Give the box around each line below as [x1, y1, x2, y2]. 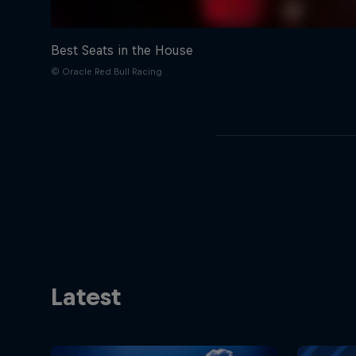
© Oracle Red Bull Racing [51, 67, 162, 77]
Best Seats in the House [51, 43, 193, 58]
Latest [51, 283, 121, 311]
